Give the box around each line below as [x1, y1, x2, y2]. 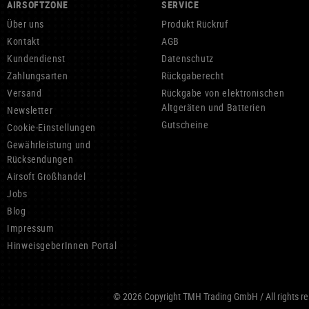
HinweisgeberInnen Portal [7, 239, 117, 252]
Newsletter [7, 103, 53, 117]
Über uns [7, 17, 45, 30]
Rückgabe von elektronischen [161, 86, 285, 99]
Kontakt [7, 34, 40, 48]
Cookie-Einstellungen [7, 121, 96, 134]
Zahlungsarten [7, 69, 68, 82]
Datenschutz [161, 52, 215, 65]
